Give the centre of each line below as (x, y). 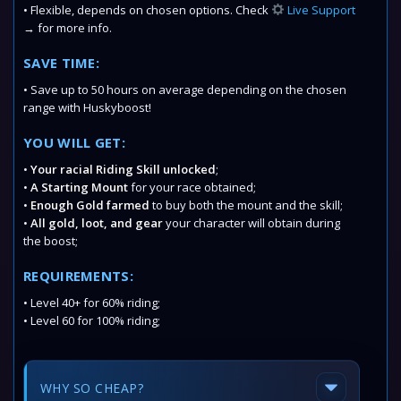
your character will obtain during (252, 223)
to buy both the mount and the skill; (246, 205)
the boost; (51, 241)
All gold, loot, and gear (97, 223)
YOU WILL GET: (74, 142)
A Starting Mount (79, 187)
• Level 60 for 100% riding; (92, 320)
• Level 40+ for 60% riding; (92, 303)
